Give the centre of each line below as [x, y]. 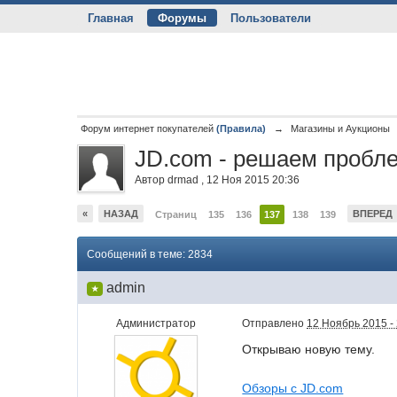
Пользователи [271, 18]
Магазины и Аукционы [341, 128]
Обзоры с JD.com [293, 388]
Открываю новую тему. [309, 349]
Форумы [183, 18]
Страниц [176, 214]
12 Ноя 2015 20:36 [253, 180]
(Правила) [241, 128]
